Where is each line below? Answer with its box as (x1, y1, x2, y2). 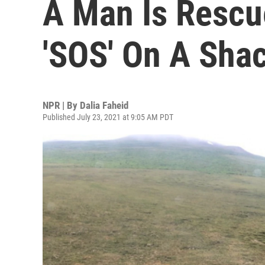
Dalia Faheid (80, 99, 128, 111)
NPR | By (43, 99, 80, 111)
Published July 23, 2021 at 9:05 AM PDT (43, 112, 173, 122)
